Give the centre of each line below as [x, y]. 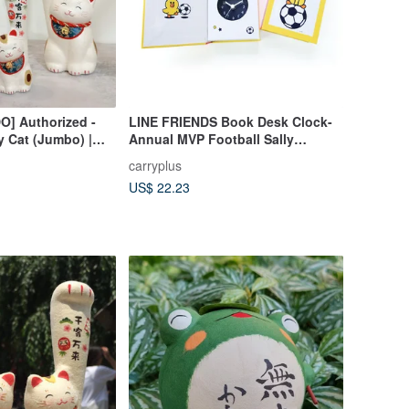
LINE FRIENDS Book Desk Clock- [230, 121]
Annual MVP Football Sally [211, 138]
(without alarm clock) [194, 156]
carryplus [155, 165]
